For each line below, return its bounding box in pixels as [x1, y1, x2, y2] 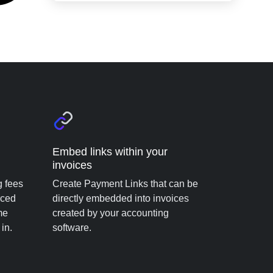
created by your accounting [52, 208, 169, 218]
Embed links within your [52, 146, 168, 158]
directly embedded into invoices [52, 193, 189, 204]
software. [52, 222, 91, 233]
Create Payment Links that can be [52, 179, 198, 189]
